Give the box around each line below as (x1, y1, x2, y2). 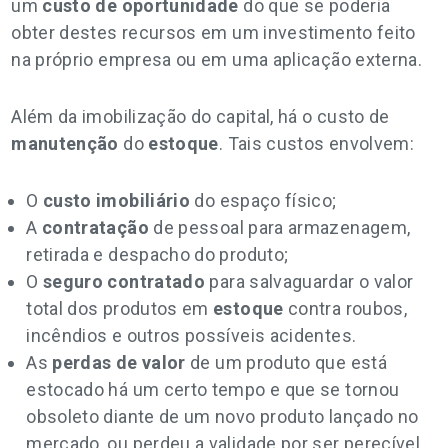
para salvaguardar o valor (205, 271, 414, 292)
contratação (41, 217, 149, 238)
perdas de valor (52, 352, 186, 373)
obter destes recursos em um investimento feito (11, 22, 416, 43)
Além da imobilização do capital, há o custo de (11, 106, 390, 127)
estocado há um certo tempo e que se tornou (26, 379, 400, 400)
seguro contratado (42, 271, 206, 292)
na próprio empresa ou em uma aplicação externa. (11, 49, 423, 70)
